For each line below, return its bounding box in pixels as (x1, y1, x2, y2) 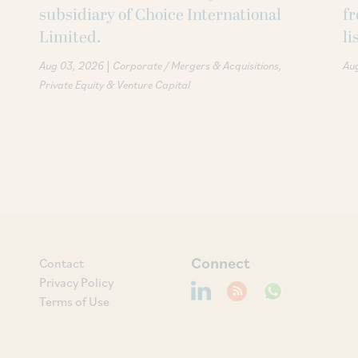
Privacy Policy (39, 273, 113, 290)
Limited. (39, 25, 101, 50)
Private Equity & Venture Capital (39, 77, 190, 92)
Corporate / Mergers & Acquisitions (113, 58, 279, 73)
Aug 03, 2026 (39, 58, 104, 73)
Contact (39, 254, 84, 271)
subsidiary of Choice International (39, 2, 281, 27)
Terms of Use (39, 292, 109, 309)
